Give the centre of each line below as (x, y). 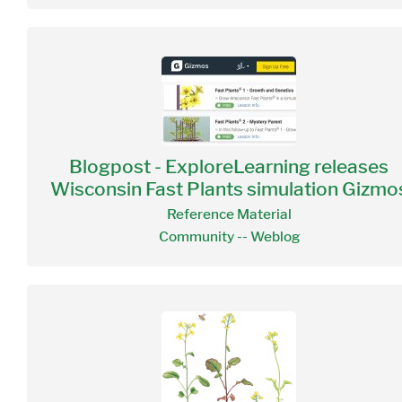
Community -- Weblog (229, 236)
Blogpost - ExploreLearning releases (229, 166)
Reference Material (229, 214)
